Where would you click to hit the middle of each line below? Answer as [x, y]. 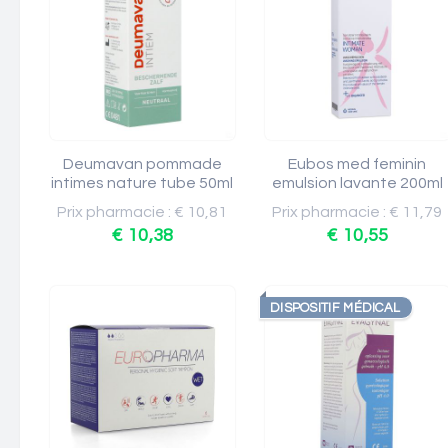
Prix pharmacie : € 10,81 [142, 212]
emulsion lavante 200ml [357, 183]
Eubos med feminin [357, 164]
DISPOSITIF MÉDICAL [335, 308]
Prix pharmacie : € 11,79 [357, 212]
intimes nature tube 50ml [142, 183]
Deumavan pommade [142, 164]
